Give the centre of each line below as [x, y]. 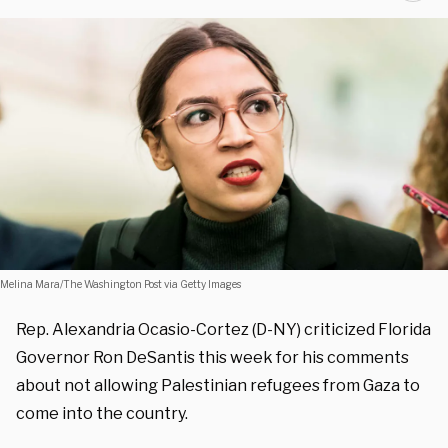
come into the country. [102, 413]
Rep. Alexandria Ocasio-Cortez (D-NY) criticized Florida [223, 329]
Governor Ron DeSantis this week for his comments [212, 357]
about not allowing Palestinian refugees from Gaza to [218, 385]
